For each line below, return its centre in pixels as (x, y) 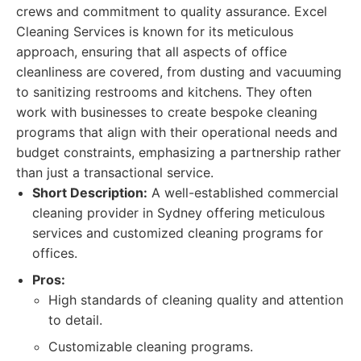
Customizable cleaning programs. (151, 346)
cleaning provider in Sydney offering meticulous (178, 213)
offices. (55, 253)
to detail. (75, 320)
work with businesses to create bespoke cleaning (167, 112)
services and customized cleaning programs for (178, 233)
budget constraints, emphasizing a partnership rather (178, 152)
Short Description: (90, 193)
